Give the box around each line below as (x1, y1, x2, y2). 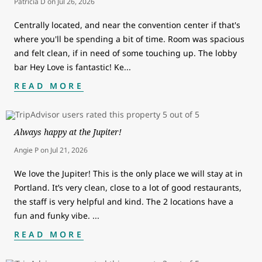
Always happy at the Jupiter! (14, 126, 122, 138)
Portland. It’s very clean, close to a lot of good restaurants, (14, 182, 242, 194)
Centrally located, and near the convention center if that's (14, 19, 240, 31)
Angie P (14, 145, 40, 156)
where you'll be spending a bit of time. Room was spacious (14, 33, 244, 45)
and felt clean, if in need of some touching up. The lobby (14, 47, 237, 59)
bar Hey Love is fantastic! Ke (14, 61, 124, 73)
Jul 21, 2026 (50, 145, 88, 156)
